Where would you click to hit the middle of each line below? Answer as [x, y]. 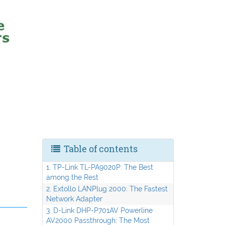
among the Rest [72, 177]
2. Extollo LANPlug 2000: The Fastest [107, 189]
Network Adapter [74, 199]
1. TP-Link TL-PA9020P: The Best [99, 167]
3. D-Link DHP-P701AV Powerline [99, 210]
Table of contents [99, 149]
